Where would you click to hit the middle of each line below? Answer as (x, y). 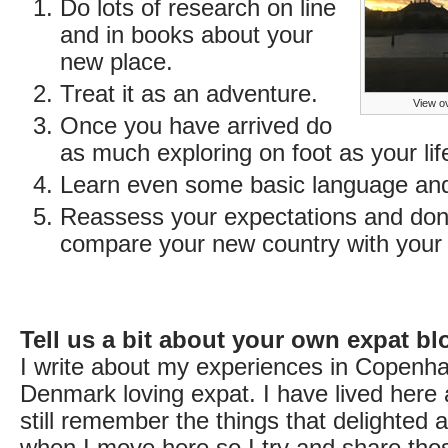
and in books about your (186, 34)
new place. (116, 61)
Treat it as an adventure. (189, 93)
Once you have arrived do (196, 125)
